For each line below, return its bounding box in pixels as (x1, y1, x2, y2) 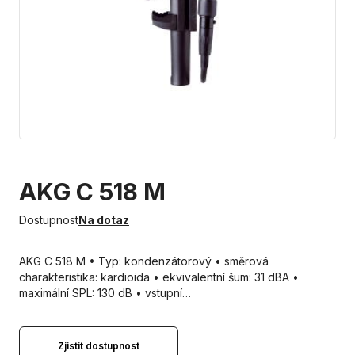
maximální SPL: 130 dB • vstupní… (19, 286, 191, 300)
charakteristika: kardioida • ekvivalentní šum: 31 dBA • (19, 270, 299, 284)
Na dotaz (78, 213, 129, 227)
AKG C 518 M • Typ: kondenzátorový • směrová (19, 254, 269, 268)
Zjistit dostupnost (58, 340, 139, 352)
